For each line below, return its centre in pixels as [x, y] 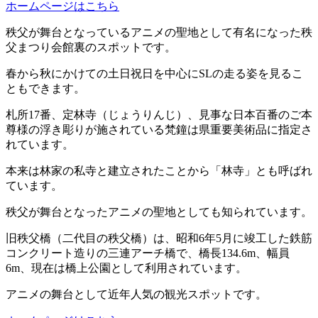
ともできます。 [45, 89]
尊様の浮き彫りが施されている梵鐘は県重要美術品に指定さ [159, 130]
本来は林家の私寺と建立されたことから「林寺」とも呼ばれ [159, 171]
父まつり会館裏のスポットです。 [91, 48]
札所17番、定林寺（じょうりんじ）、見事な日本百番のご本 [159, 115]
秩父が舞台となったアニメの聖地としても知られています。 [159, 212]
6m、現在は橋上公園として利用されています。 [126, 268]
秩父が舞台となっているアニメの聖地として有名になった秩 [159, 33]
